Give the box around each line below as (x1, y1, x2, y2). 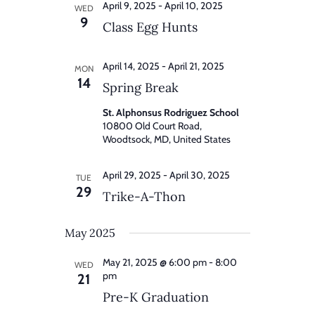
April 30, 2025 (169, 169, 230, 182)
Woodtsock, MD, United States (103, 133, 231, 146)
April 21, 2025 (168, 60, 224, 73)
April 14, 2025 (103, 60, 160, 73)
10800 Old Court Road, (103, 120, 202, 133)
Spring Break (103, 79, 179, 96)
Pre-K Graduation (103, 289, 209, 306)
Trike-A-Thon (103, 188, 186, 205)
